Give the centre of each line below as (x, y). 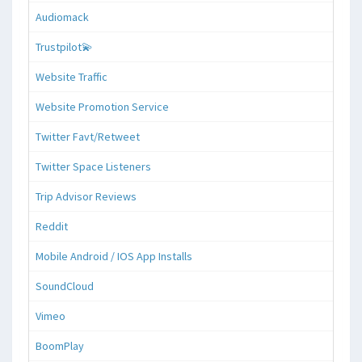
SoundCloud (65, 286)
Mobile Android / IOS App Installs (114, 256)
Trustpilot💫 (64, 46)
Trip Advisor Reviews (86, 196)
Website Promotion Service (102, 106)
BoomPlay (60, 345)
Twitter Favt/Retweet (88, 136)
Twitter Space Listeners (93, 166)
